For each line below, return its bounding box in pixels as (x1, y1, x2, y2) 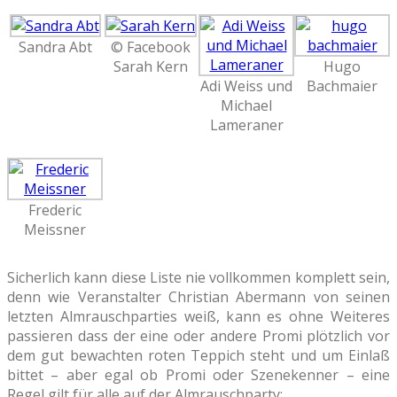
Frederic (28, 200, 82, 221)
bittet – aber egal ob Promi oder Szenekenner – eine (7, 365, 390, 385)
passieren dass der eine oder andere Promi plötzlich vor (7, 326, 390, 346)
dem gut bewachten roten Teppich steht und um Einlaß (7, 346, 390, 366)
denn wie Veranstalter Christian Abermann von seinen (7, 287, 390, 307)
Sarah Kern (113, 57, 188, 77)
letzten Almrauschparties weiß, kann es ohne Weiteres (7, 307, 390, 327)
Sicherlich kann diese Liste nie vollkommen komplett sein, (7, 268, 390, 288)
